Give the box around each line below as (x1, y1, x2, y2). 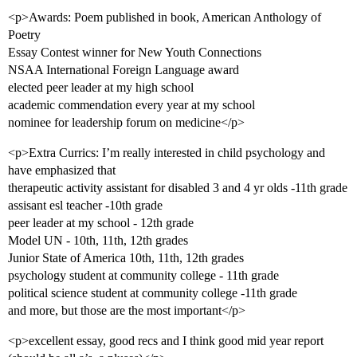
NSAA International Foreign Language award (8, 63, 239, 77)
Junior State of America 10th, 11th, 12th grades (8, 251, 244, 265)
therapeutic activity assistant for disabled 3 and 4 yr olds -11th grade (8, 181, 347, 195)
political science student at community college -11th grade (8, 286, 297, 300)
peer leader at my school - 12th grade (8, 216, 194, 230)
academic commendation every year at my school (8, 98, 255, 112)
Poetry (8, 28, 41, 42)
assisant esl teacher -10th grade (8, 198, 163, 213)
